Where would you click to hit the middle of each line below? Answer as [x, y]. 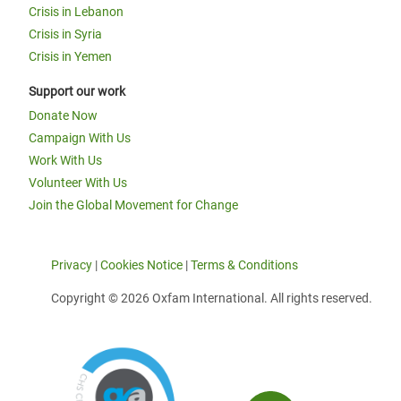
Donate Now [63, 115]
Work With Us [65, 160]
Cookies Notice [141, 265]
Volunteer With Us [78, 183]
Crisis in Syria [65, 34]
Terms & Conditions [244, 265]
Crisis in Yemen [70, 56]
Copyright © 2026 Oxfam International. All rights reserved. [212, 298]
